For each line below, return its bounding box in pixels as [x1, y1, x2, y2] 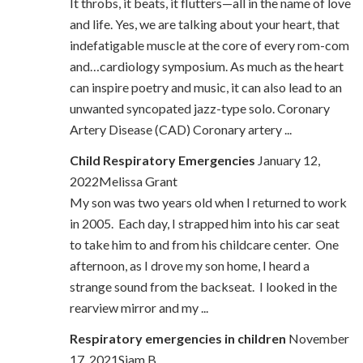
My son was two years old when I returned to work [69, 194, 347, 211]
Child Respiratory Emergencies [69, 152, 255, 169]
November [285, 331, 349, 347]
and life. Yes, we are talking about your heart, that [69, 16, 340, 32]
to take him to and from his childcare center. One [69, 237, 339, 253]
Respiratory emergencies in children [69, 331, 286, 347]
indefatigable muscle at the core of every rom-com [69, 37, 349, 53]
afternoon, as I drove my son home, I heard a [69, 258, 310, 274]
